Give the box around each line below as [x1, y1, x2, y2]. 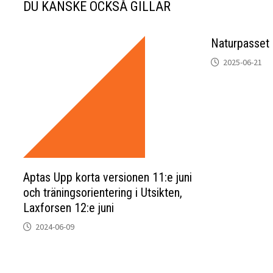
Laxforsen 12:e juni [23, 200, 115, 215]
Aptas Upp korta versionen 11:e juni [23, 170, 193, 185]
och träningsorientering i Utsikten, [23, 185, 183, 200]
